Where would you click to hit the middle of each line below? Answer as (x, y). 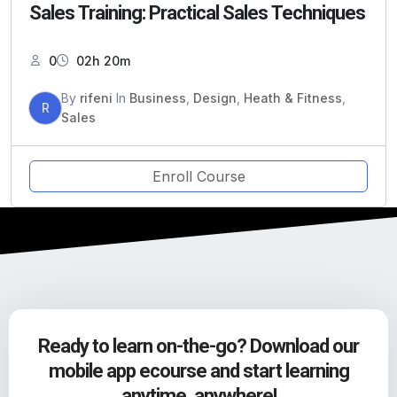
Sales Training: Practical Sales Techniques (197, 13)
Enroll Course (198, 177)
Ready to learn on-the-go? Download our (198, 346)
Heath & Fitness (293, 98)
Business (158, 98)
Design (215, 98)
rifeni (96, 98)
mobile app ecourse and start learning (198, 371)
